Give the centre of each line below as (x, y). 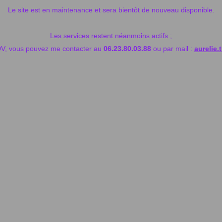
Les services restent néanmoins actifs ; (111, 36)
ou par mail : (171, 49)
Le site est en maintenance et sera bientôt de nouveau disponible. (111, 10)
